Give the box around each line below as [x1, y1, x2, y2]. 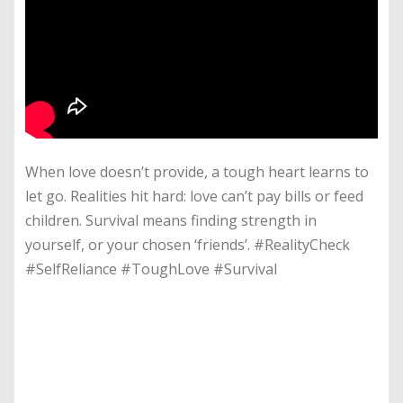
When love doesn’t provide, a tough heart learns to [25, 162, 369, 183]
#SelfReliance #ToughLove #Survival [25, 259, 281, 280]
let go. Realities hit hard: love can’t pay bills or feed [25, 186, 363, 207]
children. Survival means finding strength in [25, 210, 317, 231]
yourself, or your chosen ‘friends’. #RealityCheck [25, 235, 350, 255]
